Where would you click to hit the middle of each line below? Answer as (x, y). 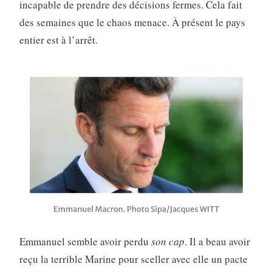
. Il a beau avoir (217, 241)
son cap (168, 241)
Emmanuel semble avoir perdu (85, 241)
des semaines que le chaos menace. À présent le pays (132, 22)
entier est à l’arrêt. (58, 40)
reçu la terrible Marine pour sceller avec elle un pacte (133, 259)
